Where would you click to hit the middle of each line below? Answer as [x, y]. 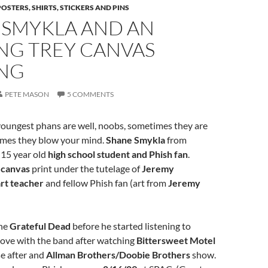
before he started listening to [131, 226]
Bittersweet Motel [176, 240]
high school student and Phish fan [118, 154]
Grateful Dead [40, 226]
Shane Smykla [135, 140]
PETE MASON [27, 94]
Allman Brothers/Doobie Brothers [118, 255]
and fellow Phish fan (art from [106, 183]
